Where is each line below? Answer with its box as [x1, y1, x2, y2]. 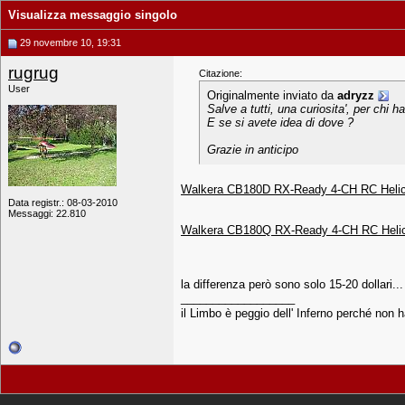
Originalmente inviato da [207, 89, 337, 102]
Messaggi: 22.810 [8, 208, 86, 219]
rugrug [8, 63, 59, 82]
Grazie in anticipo [207, 143, 298, 156]
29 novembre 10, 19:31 [17, 37, 121, 48]
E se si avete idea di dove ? [207, 116, 353, 129]
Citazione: [199, 68, 242, 79]
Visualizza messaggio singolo [8, 8, 177, 22]
